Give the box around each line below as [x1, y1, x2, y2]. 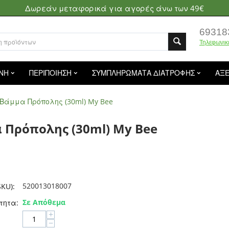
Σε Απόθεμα [22, 197, 65, 207]
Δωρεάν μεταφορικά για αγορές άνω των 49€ [25, 3, 204, 13]
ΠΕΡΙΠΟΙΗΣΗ [29, 68, 72, 78]
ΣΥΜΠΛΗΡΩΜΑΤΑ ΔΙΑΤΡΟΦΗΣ [92, 68, 195, 78]
